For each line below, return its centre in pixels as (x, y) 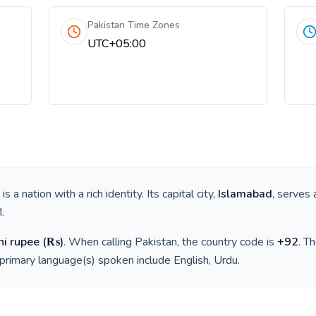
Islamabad (245, 194)
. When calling (99, 242)
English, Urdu (206, 260)
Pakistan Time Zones (134, 25)
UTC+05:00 (117, 44)
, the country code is (227, 242)
